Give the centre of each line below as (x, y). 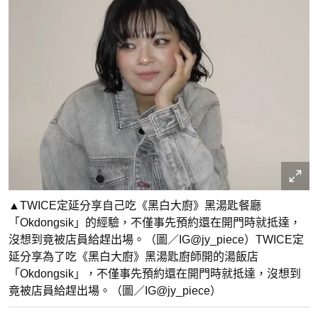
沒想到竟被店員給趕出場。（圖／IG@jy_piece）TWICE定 (156, 240)
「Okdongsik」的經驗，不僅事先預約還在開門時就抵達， (155, 223)
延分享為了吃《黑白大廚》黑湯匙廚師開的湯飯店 (133, 257)
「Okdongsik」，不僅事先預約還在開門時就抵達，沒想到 (155, 274)
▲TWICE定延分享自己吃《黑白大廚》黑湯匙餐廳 (135, 206)
